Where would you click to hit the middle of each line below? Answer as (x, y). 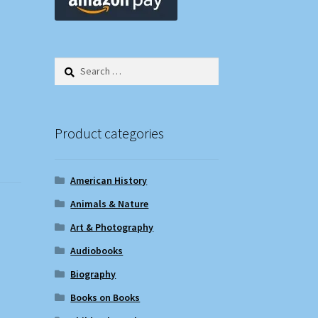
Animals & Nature (110, 203)
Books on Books (105, 297)
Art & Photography (112, 227)
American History (109, 180)
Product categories (109, 133)
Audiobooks (97, 250)
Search (68, 64)
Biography (93, 274)
